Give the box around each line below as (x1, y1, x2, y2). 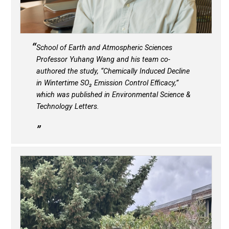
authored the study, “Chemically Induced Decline (36, 66, 190, 76)
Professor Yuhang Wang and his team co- (36, 55, 171, 64)
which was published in (36, 90, 112, 99)
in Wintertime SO (36, 78, 90, 87)
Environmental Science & (112, 90, 191, 99)
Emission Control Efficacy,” (92, 78, 179, 87)
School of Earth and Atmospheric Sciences (36, 43, 173, 52)
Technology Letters (36, 102, 98, 111)
